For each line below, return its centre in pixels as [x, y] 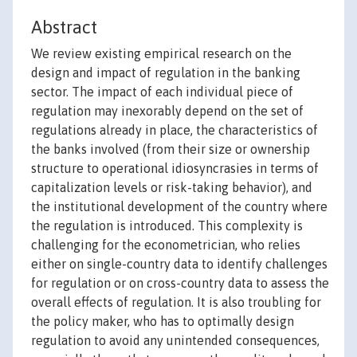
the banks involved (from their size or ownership [171, 149]
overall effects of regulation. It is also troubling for [176, 302]
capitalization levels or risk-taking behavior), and [172, 188]
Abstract [64, 27]
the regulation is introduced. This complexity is [167, 226]
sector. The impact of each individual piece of [162, 92]
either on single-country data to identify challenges [179, 264]
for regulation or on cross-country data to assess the [180, 283]
